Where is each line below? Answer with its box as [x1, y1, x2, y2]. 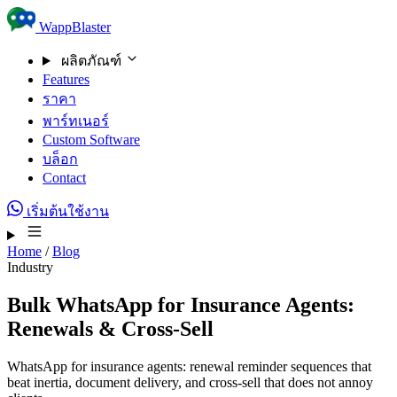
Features [43, 72, 90, 87]
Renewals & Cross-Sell [7, 316, 214, 340]
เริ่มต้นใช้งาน [23, 204, 109, 219]
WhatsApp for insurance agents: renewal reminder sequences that [7, 358, 371, 374]
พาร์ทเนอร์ [43, 113, 109, 128]
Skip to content [21, 11, 105, 26]
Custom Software [43, 132, 140, 147]
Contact [43, 170, 86, 185]
